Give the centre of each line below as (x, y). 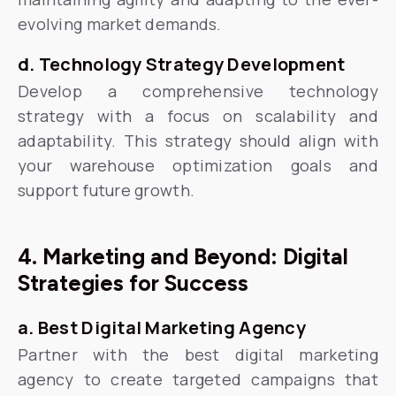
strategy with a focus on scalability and (198, 116)
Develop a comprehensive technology (198, 91)
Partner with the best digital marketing (198, 354)
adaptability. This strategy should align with (198, 141)
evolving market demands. (120, 24)
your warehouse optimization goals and (198, 165)
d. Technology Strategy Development (182, 64)
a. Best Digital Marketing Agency (162, 327)
